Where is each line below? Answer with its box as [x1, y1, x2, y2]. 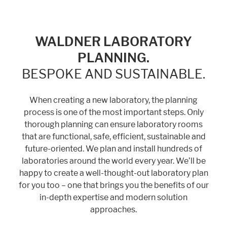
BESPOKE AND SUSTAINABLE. [22, 66, 205, 82]
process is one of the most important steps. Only [23, 107, 204, 117]
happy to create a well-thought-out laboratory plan [19, 168, 208, 178]
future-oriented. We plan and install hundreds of [25, 143, 202, 154]
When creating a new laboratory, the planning [29, 95, 198, 105]
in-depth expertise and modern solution [40, 192, 187, 202]
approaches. [90, 204, 137, 214]
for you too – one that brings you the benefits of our [18, 180, 209, 190]
